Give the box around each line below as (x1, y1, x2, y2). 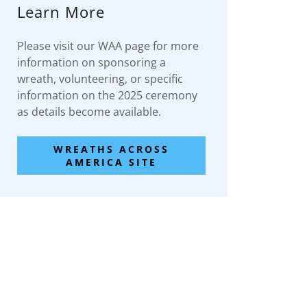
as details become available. (17, 104, 162, 120)
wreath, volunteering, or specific (17, 71, 184, 87)
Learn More (17, 1, 106, 23)
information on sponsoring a (17, 55, 167, 71)
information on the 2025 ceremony (17, 88, 198, 103)
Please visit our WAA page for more (17, 38, 199, 54)
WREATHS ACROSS (53, 143, 170, 156)
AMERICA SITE (66, 156, 158, 169)
